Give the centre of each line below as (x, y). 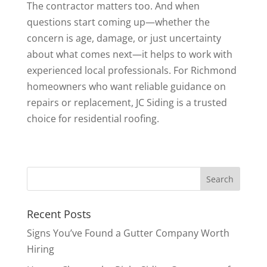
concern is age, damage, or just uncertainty (124, 38)
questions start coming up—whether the (118, 22)
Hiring (40, 249)
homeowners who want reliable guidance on (126, 87)
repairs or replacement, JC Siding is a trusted (127, 103)
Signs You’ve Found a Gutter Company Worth (128, 233)
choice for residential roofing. (93, 119)
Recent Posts (59, 214)
